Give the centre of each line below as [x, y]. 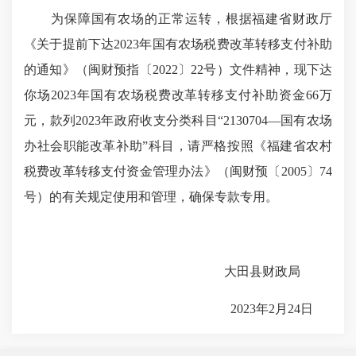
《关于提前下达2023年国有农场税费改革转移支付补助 [178, 44]
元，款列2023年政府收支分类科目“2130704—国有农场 [178, 120]
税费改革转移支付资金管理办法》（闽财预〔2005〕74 [178, 171]
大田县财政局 [162, 271]
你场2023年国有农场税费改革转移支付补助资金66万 [178, 95]
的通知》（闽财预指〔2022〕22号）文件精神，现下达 [178, 70]
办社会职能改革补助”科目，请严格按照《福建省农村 [178, 146]
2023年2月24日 [168, 309]
